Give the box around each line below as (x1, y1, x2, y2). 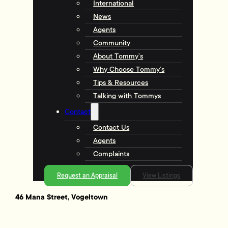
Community (93, 38, 131, 47)
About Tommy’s (93, 51, 144, 61)
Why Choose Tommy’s (93, 65, 165, 74)
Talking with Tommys (93, 91, 161, 100)
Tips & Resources (93, 78, 149, 87)
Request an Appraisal (56, 172, 118, 180)
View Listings (142, 172, 181, 180)
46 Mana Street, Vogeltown (15, 192, 108, 202)
